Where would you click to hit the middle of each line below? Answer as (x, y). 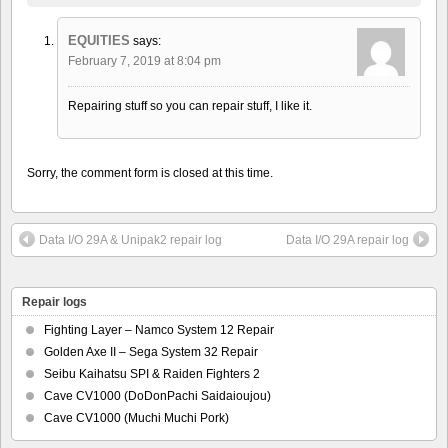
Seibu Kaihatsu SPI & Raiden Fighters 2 (152, 374)
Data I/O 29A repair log (347, 240)
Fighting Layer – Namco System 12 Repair (159, 330)
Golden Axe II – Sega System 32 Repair (151, 352)
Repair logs (54, 302)
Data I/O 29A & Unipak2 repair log (130, 240)
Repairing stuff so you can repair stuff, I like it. (190, 106)
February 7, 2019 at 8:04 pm (144, 61)
